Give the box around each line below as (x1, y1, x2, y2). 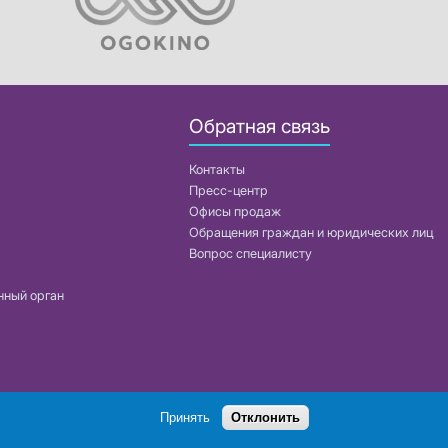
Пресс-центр (189, 183, 268, 199)
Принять (159, 410, 210, 425)
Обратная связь (189, 113, 330, 138)
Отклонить (230, 410, 300, 425)
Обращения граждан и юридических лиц (189, 225, 433, 241)
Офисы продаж (189, 204, 281, 220)
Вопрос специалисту (189, 246, 312, 262)
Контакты (189, 162, 245, 178)
